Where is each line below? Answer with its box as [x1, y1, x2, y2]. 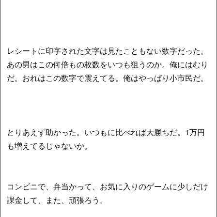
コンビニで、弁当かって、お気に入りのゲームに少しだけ [7, 180, 209, 192]
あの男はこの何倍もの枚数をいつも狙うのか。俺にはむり [7, 58, 209, 70]
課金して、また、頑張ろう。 [7, 194, 108, 205]
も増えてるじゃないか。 [7, 139, 93, 151]
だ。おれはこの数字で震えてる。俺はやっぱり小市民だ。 [7, 72, 209, 83]
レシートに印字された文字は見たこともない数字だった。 [7, 45, 209, 56]
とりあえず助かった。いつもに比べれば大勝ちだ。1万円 [7, 126, 205, 138]
